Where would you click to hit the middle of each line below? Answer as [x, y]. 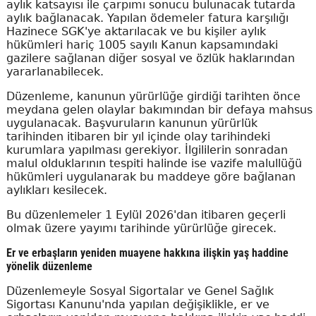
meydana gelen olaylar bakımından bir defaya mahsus [159, 110]
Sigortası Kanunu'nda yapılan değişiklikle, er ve [138, 304]
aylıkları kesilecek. [56, 190]
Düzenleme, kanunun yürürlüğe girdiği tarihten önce [153, 96]
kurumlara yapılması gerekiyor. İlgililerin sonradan [147, 150]
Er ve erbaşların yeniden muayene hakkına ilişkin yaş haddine [147, 253]
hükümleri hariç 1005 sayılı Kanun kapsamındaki [142, 45]
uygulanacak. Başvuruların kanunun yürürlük [132, 123]
